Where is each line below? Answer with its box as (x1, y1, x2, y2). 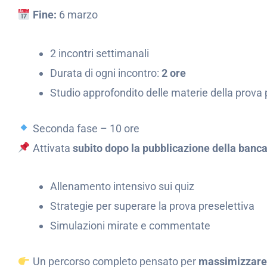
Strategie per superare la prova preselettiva (50, 200, 254, 212)
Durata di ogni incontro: (50, 66, 162, 79)
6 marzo (56, 8, 98, 21)
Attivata (30, 141, 73, 154)
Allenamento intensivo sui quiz (50, 180, 194, 193)
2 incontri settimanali (50, 46, 149, 60)
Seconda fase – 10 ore (30, 122, 139, 135)
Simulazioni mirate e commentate (50, 219, 210, 232)
